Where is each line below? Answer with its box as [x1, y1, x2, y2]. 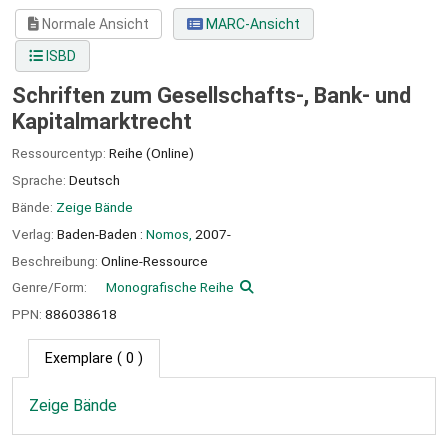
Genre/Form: [12, 279, 90, 296]
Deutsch [69, 172, 120, 189]
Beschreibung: [12, 252, 101, 269]
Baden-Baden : [57, 225, 143, 242]
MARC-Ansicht [202, 16, 300, 33]
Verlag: [12, 225, 57, 242]
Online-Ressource [101, 252, 208, 269]
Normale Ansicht [39, 16, 150, 33]
